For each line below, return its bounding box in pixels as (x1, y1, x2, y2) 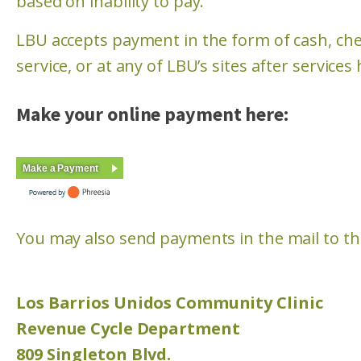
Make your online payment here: (16, 102, 288, 127)
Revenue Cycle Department (16, 317, 240, 339)
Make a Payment (23, 163, 98, 174)
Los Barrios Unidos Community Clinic (16, 292, 323, 313)
